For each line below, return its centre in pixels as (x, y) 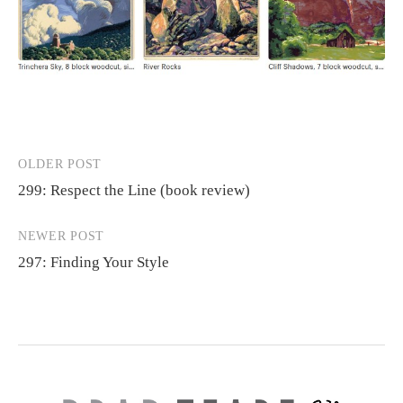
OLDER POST (60, 165)
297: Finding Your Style (94, 263)
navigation (65, 202)
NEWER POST (61, 237)
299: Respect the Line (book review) (134, 191)
